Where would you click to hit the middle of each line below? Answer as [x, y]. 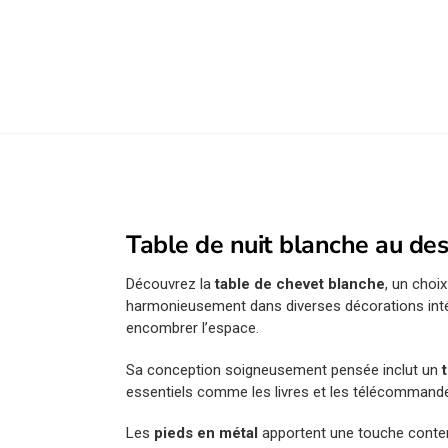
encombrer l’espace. [193, 328]
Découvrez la [171, 284]
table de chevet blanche [300, 284]
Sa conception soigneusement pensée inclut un [284, 369]
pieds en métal [206, 432]
